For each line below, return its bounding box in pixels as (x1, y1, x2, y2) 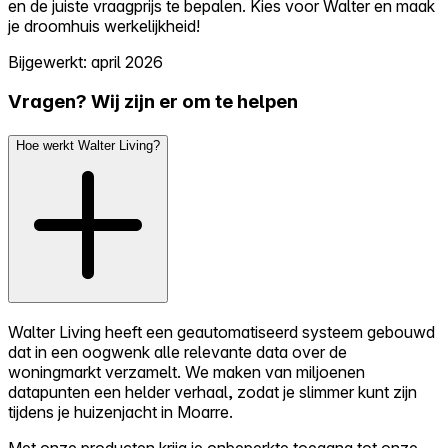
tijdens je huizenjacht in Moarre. (8, 401, 233, 422)
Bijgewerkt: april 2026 (8, 51, 163, 72)
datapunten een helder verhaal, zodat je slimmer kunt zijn (8, 381, 417, 402)
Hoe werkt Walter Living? (16, 137, 160, 153)
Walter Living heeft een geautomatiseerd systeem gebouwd (8, 321, 435, 342)
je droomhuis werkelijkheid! (8, 15, 200, 36)
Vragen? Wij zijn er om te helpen (8, 90, 298, 114)
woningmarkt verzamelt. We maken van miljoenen (8, 361, 365, 382)
